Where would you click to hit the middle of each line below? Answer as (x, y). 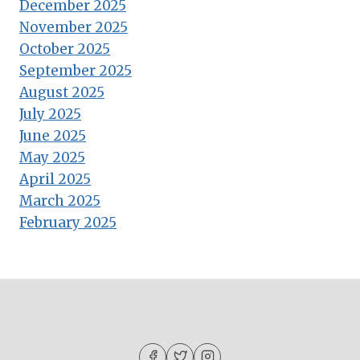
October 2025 (65, 49)
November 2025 (74, 27)
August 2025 (62, 92)
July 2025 (50, 114)
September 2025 (76, 70)
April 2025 (55, 179)
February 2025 (68, 222)
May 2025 (52, 157)
